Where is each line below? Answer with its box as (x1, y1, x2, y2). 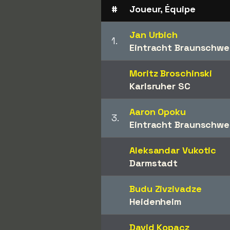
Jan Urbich (129, 29, 178, 41)
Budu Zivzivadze (129, 183, 202, 195)
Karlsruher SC (129, 80, 190, 92)
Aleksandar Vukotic (129, 144, 217, 156)
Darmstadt (129, 157, 178, 169)
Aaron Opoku (129, 106, 186, 118)
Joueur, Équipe (129, 3, 196, 15)
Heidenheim (129, 196, 181, 207)
